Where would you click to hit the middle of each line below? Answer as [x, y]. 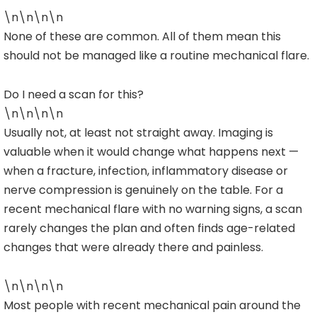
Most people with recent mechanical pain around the [152, 306]
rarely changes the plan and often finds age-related [149, 229]
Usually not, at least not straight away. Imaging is [138, 133]
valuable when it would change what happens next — [151, 152]
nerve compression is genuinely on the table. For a [143, 190]
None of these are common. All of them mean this [142, 37]
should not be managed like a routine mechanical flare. [156, 56]
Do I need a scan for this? [74, 95]
